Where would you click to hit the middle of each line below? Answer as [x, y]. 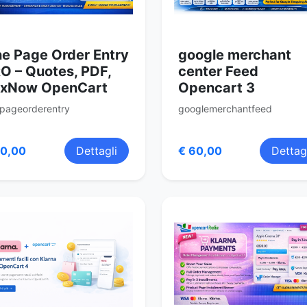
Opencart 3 [217, 87]
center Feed [218, 71]
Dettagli [97, 150]
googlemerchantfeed [225, 108]
